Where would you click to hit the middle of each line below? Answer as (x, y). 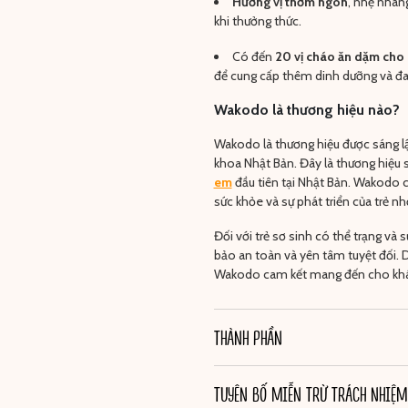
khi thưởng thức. (257, 21)
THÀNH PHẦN (248, 337)
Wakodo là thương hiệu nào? (306, 110)
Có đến (253, 56)
